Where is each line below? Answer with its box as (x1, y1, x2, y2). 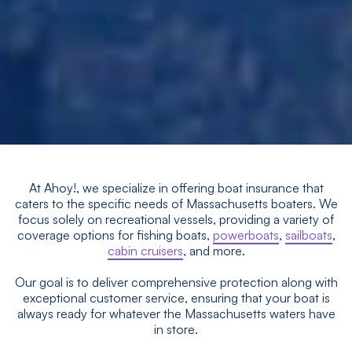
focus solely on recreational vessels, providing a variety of (18, 211, 334, 227)
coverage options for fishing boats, (16, 227, 213, 243)
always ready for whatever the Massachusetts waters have (16, 306, 335, 321)
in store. (154, 321, 198, 337)
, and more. (182, 243, 245, 258)
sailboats (284, 227, 332, 243)
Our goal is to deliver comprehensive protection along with (14, 274, 338, 290)
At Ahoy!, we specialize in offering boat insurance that (28, 180, 324, 196)
